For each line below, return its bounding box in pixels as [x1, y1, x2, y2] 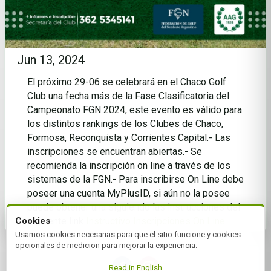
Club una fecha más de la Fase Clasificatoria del [27, 90, 229, 102]
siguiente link [27, 215, 86, 227]
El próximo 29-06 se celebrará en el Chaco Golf [27, 76, 226, 88]
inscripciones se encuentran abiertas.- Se [27, 146, 202, 157]
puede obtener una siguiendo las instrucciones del [27, 201, 240, 213]
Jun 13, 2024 [17, 53, 85, 67]
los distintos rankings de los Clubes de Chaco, [27, 118, 223, 129]
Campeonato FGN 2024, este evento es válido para [27, 104, 242, 116]
